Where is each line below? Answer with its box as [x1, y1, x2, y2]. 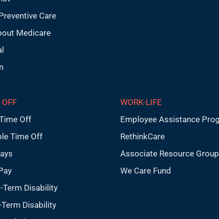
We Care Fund [120, 166, 171, 175]
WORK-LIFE [120, 97, 162, 107]
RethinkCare [120, 131, 165, 141]
